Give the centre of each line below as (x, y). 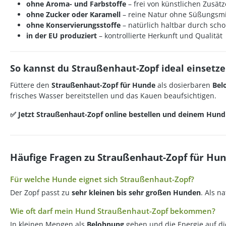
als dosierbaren (184, 85)
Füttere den (31, 85)
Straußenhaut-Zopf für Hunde (103, 85)
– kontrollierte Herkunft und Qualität (160, 36)
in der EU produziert (62, 36)
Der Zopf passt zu (41, 192)
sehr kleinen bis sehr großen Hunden (136, 192)
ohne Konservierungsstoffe (73, 25)
